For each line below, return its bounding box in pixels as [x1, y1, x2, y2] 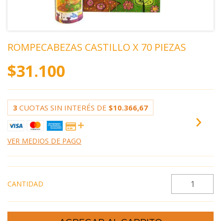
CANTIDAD [7, 179, 43, 188]
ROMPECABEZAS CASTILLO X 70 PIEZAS [7, 40, 186, 54]
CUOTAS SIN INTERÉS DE [19, 103, 109, 112]
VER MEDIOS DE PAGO [7, 136, 81, 146]
